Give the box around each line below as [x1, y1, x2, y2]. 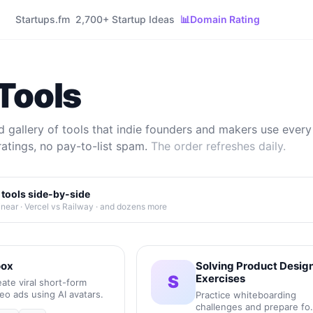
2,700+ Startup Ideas [75, 13, 175, 25]
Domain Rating [189, 13, 260, 25]
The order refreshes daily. [151, 139, 286, 153]
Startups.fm [15, 13, 70, 25]
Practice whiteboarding [195, 289, 296, 300]
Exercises [195, 272, 245, 285]
